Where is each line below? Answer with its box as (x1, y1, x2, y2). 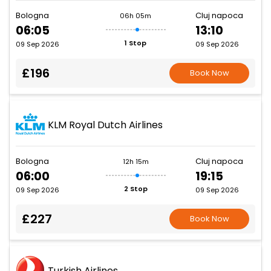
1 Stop (125, 38, 146, 48)
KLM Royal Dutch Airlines (48, 117, 163, 132)
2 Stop (123, 184, 148, 194)
